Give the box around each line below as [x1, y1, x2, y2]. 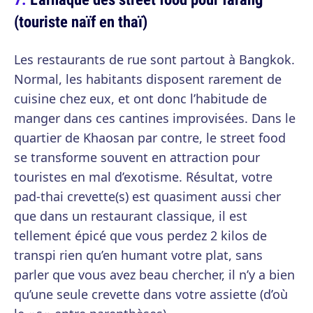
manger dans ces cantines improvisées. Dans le [14, 110, 296, 127]
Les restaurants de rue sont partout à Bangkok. [14, 51, 295, 68]
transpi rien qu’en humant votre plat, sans [14, 247, 263, 264]
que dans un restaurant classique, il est [14, 208, 247, 225]
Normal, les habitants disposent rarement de [14, 71, 282, 88]
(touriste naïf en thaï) [14, 10, 147, 33]
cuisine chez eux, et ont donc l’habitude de [14, 90, 267, 108]
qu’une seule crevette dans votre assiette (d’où [14, 286, 288, 303]
